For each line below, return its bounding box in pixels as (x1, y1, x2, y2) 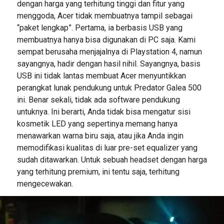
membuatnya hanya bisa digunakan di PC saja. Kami (16, 35, 195, 45)
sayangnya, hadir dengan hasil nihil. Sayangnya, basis (16, 59, 200, 69)
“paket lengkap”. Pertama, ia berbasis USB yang (16, 23, 182, 33)
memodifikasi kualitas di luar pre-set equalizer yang (16, 143, 197, 153)
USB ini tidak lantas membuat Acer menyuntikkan (16, 71, 186, 81)
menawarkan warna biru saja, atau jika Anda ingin (16, 131, 183, 141)
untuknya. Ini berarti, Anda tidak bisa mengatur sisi (16, 107, 190, 117)
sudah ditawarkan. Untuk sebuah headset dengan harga (16, 155, 207, 165)
